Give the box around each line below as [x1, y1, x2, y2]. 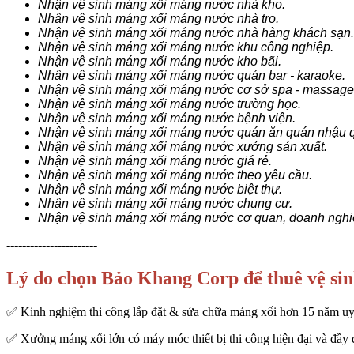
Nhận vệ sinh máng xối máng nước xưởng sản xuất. [38, 140, 327, 154]
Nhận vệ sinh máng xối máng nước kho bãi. [38, 55, 281, 69]
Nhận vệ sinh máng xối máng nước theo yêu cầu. [38, 168, 312, 183]
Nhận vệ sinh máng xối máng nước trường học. [38, 97, 301, 111]
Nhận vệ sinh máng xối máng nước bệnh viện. [38, 111, 296, 126]
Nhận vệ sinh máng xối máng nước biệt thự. [38, 183, 282, 197]
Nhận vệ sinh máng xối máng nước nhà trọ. [38, 12, 279, 26]
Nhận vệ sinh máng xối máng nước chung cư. [38, 197, 292, 211]
